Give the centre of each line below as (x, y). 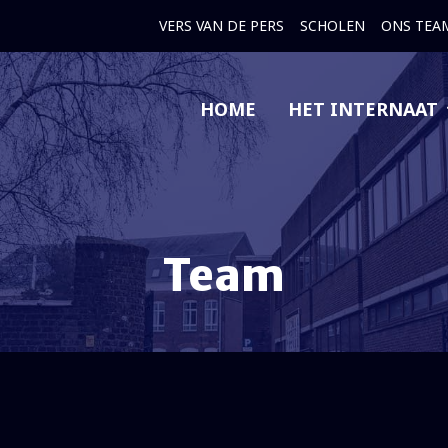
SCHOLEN (332, 25)
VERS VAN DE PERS (221, 25)
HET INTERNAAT (362, 108)
